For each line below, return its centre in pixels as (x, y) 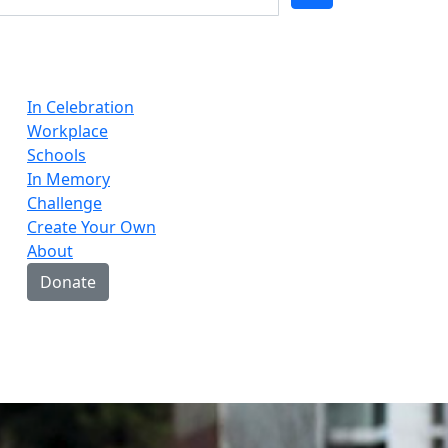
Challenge (64, 202)
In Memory (68, 178)
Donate (68, 281)
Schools (56, 154)
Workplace (67, 130)
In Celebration (80, 106)
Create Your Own (91, 226)
